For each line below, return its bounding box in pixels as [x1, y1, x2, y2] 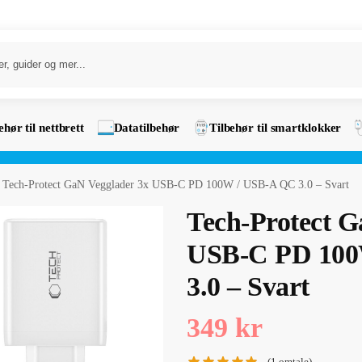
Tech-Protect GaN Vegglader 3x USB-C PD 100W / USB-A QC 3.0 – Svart [2, 179, 350, 191]
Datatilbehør [113, 121, 180, 134]
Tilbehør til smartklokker [208, 121, 342, 134]
